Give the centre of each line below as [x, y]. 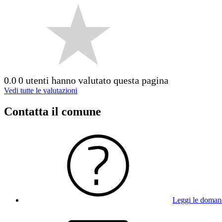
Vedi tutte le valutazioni [41, 90]
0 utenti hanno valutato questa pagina [93, 80]
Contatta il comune [53, 111]
